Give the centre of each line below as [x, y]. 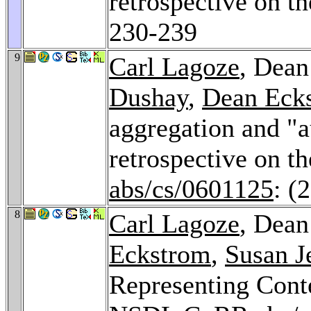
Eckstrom [160, 254]
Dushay [149, 97]
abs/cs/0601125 [191, 188]
